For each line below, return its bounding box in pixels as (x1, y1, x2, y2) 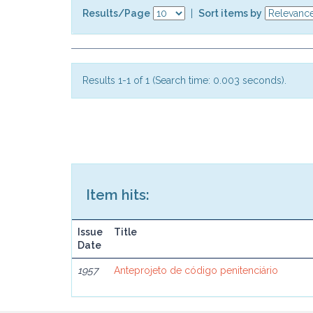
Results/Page (82, 7, 150, 19)
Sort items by (198, 7, 262, 19)
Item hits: (86, 187, 150, 203)
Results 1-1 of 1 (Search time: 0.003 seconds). (82, 75, 286, 86)
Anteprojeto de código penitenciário (114, 265, 279, 276)
